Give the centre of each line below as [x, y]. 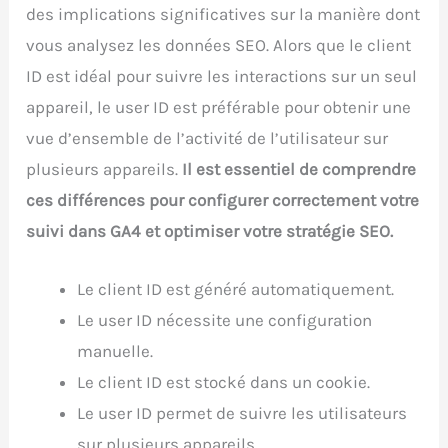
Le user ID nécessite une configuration [225, 319]
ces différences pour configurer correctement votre [223, 199]
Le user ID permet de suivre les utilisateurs [242, 412]
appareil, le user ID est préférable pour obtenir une [219, 106]
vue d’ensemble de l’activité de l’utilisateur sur [207, 137]
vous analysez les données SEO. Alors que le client [219, 44]
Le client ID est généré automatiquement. [236, 288]
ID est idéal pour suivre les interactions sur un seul [222, 75]
